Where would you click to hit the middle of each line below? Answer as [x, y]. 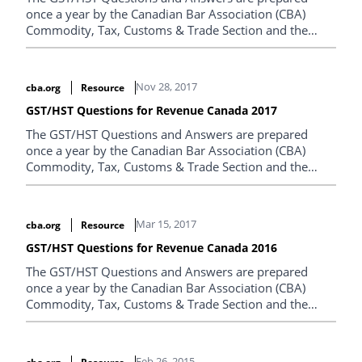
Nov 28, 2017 [166, 87]
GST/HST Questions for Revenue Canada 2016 [152, 248]
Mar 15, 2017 [166, 224]
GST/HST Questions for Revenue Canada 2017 [152, 111]
